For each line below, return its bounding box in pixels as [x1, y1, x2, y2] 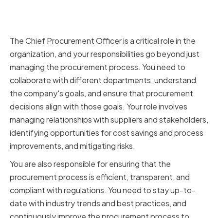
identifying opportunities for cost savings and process [10, 127, 203, 138]
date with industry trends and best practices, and [10, 198, 186, 209]
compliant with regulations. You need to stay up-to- [10, 185, 196, 196]
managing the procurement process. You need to [10, 62, 185, 73]
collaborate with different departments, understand [10, 75, 196, 86]
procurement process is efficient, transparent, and [10, 172, 190, 182]
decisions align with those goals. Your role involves [10, 101, 187, 112]
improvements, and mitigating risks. [10, 141, 135, 151]
